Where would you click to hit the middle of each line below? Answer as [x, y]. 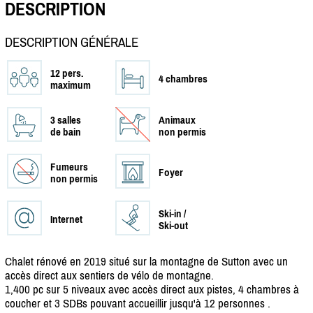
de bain [66, 131]
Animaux [177, 119]
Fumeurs [69, 166]
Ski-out [173, 225]
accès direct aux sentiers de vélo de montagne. [109, 275]
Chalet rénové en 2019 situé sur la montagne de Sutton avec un [146, 261]
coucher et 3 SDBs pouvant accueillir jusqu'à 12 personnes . [138, 303]
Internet [66, 219]
